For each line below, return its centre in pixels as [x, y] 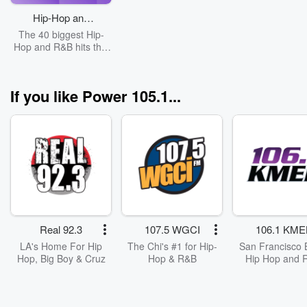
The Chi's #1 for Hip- [172, 246]
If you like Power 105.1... [96, 96]
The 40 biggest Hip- [61, 34]
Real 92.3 [61, 229]
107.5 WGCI [172, 229]
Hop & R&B [172, 258]
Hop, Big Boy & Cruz [61, 258]
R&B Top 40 [61, 32]
